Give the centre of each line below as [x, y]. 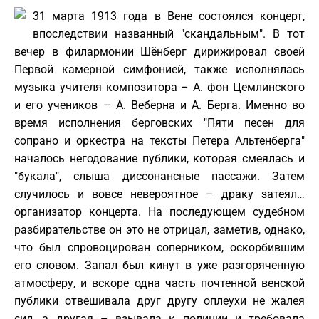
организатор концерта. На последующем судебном [159, 211]
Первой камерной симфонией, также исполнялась [159, 69]
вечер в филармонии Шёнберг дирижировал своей [159, 51]
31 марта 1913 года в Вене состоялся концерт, [169, 16]
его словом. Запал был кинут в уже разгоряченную [159, 265]
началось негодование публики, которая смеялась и [159, 158]
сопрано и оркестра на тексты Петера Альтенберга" [159, 140]
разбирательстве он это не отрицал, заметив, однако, [159, 229]
